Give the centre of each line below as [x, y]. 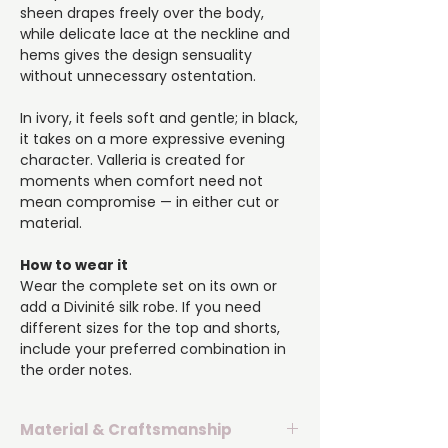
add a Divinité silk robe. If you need [140, 307]
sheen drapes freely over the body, [142, 13]
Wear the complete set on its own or [148, 286]
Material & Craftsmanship [126, 430]
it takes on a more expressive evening [152, 139]
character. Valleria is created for [132, 160]
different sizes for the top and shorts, [150, 328]
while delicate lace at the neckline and [155, 34]
